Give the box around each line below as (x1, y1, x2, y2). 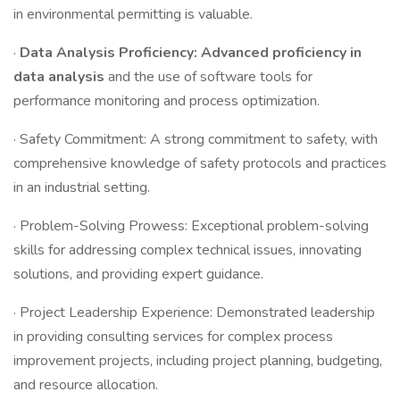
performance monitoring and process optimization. (13, 91, 320, 111)
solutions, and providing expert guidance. (13, 264, 263, 284)
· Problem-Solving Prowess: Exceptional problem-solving (13, 216, 369, 236)
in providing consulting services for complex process (13, 327, 333, 346)
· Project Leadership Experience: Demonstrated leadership (13, 303, 375, 322)
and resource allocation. (13, 375, 158, 395)
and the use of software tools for (108, 67, 312, 87)
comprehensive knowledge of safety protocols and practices (13, 154, 387, 173)
